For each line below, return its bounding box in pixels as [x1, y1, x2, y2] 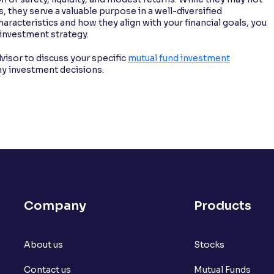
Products [193, 198, 251, 213]
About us [24, 239, 63, 250]
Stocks [193, 239, 224, 250]
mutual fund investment [128, 52, 230, 64]
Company [24, 198, 86, 213]
